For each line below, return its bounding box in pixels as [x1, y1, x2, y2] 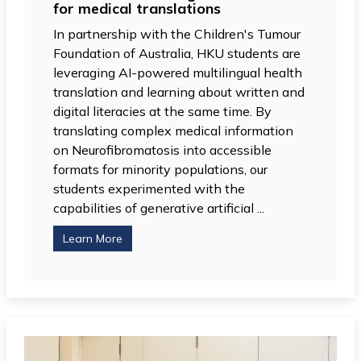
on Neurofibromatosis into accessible [53, 141, 272, 158]
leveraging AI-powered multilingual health [53, 64, 303, 81]
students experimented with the [53, 180, 246, 197]
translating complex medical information [53, 122, 294, 139]
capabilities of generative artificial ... [53, 199, 265, 216]
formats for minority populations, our [53, 160, 268, 177]
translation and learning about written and [53, 83, 305, 100]
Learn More [63, 230, 123, 246]
